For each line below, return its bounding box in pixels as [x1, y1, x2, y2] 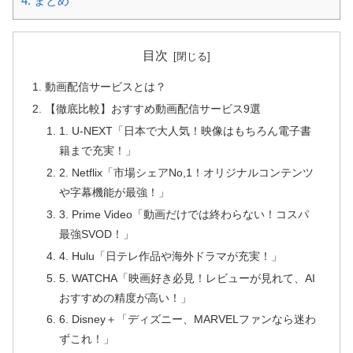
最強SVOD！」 [58, 227, 134, 240]
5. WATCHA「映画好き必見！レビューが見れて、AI [58, 271, 315, 284]
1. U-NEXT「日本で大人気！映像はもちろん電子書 [58, 124, 311, 137]
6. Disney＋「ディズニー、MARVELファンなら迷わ [58, 313, 316, 326]
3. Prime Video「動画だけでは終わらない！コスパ [58, 207, 309, 221]
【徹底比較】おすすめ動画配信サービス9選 [45, 102, 262, 116]
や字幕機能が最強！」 [58, 185, 169, 199]
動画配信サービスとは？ [45, 80, 167, 94]
